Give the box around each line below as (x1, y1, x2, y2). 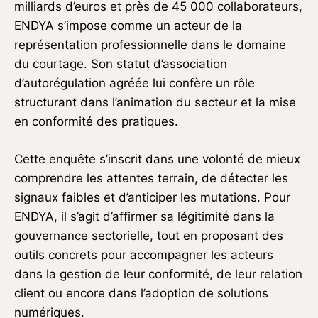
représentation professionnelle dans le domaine (14, 37, 286, 52)
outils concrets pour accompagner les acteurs (14, 247, 273, 262)
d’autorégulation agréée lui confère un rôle (14, 75, 255, 90)
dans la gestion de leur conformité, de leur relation (14, 266, 302, 281)
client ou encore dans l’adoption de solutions (14, 285, 268, 300)
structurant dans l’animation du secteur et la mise (14, 94, 296, 109)
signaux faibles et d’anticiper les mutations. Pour (14, 190, 290, 204)
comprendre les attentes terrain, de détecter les (14, 170, 288, 185)
